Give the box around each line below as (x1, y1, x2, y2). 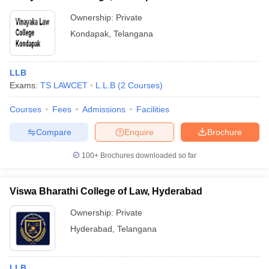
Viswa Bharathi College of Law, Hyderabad (10, 186, 202, 196)
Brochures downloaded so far (98, 151, 196, 160)
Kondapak (70, 29, 109, 38)
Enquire (124, 127, 154, 137)
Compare (35, 127, 71, 137)
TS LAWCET (40, 80, 88, 90)
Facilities (136, 104, 169, 114)
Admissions (82, 104, 125, 114)
